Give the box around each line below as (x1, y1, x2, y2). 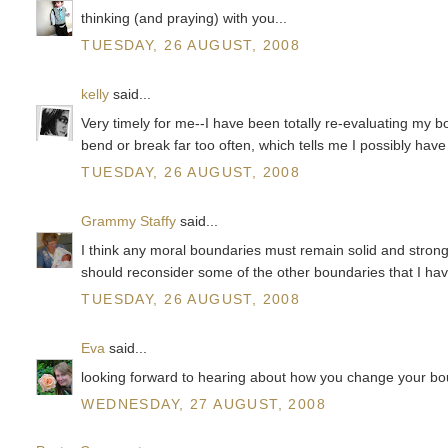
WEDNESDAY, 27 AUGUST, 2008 (81, 396, 326, 413)
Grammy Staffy (81, 213, 177, 230)
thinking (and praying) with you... (81, 10, 288, 27)
